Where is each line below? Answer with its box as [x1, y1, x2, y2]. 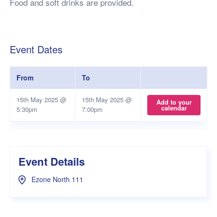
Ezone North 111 [30, 174, 83, 184]
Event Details [18, 154, 85, 170]
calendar [161, 104, 187, 113]
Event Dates [10, 42, 62, 56]
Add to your [156, 98, 192, 107]
